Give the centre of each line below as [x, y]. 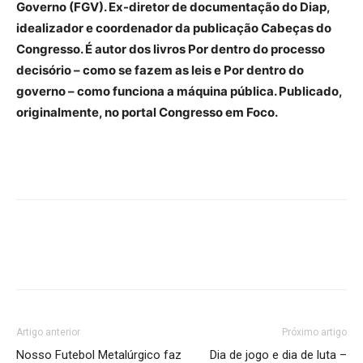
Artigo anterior [48, 332]
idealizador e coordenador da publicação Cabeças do [174, 28]
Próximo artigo [314, 332]
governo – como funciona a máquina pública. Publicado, [179, 91]
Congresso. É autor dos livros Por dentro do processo [171, 49]
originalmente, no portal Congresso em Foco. [147, 112]
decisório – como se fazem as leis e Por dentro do [160, 70]
